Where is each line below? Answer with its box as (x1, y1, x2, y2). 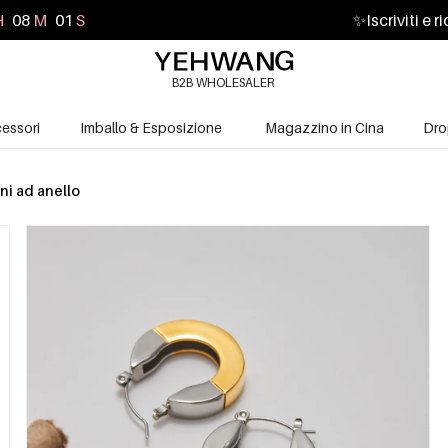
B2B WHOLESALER (171, 74, 275, 90)
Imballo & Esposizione (80, 118, 222, 136)
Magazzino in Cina (264, 118, 384, 136)
